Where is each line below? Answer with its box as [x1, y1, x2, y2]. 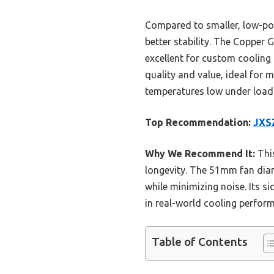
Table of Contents [152, 235, 248, 249]
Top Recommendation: [145, 116, 251, 128]
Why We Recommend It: [145, 147, 255, 159]
